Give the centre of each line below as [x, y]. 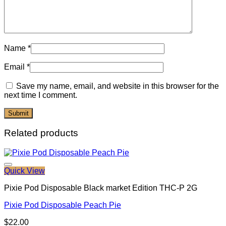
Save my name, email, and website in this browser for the [118, 86]
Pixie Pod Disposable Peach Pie [63, 205]
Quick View [24, 171]
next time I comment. [41, 95]
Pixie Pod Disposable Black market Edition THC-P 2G [101, 188]
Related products [41, 133]
